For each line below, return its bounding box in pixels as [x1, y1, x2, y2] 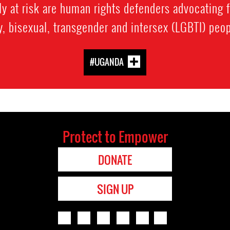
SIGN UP [97, 181, 133, 198]
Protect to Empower [62, 126, 168, 147]
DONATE [98, 151, 132, 168]
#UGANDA [90, 55, 124, 69]
